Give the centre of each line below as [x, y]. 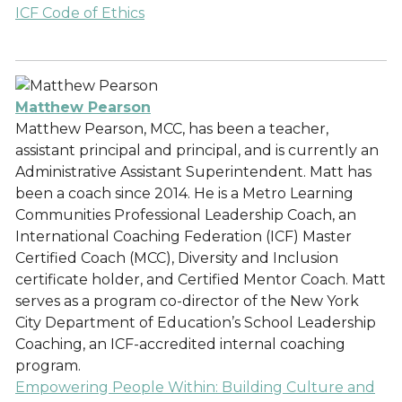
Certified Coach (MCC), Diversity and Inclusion [177, 258]
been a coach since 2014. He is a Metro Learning [184, 193]
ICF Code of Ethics [80, 13]
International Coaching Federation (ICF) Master [184, 236]
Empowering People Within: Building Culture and [195, 387]
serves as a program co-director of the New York [187, 301]
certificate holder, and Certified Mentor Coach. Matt [201, 280]
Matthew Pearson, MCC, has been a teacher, [172, 129]
